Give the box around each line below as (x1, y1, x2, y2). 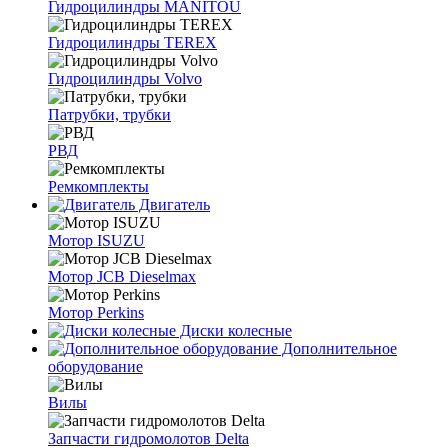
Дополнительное (278, 340, 397, 357)
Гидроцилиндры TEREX (48, 34, 217, 51)
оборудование (48, 358, 143, 375)
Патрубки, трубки (48, 106, 171, 123)
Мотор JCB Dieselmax (48, 268, 196, 285)
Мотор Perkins (48, 304, 144, 321)
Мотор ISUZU (48, 232, 145, 249)
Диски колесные (176, 322, 292, 339)
